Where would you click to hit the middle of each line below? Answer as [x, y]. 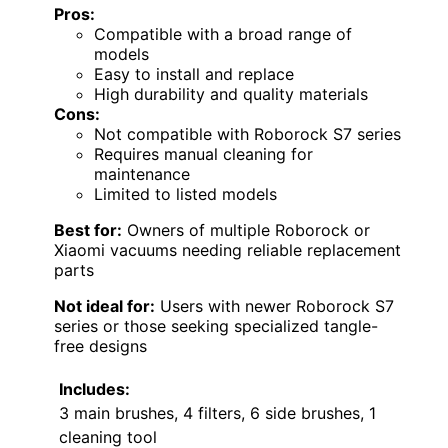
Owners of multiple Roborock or [246, 230]
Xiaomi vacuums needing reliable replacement [227, 250]
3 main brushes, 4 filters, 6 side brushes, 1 [217, 413]
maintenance [142, 174]
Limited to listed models [185, 194]
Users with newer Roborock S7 [274, 306]
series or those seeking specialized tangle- [216, 326]
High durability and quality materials [231, 94]
